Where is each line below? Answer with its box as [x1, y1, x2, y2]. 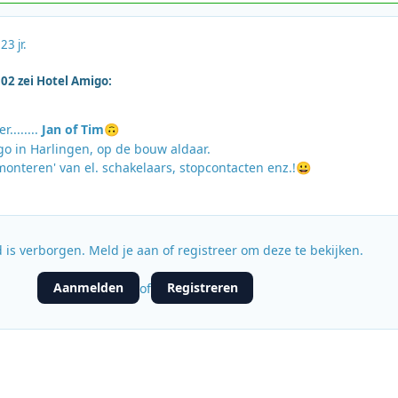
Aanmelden [53, 279, 124, 297]
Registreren [166, 279, 238, 297]
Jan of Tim [42, 121, 104, 139]
